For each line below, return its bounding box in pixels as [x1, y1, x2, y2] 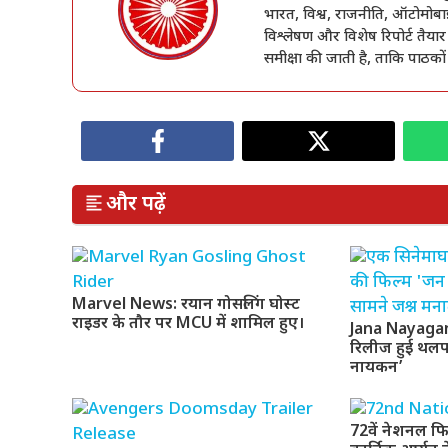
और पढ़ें [106, 191, 166, 218]
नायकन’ [350, 358, 404, 380]
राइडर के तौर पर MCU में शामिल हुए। [72, 314, 304, 336]
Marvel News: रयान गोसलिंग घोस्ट [72, 295, 300, 317]
